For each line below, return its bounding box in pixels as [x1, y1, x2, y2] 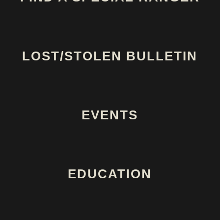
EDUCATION [68, 166, 152, 182]
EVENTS [82, 108, 138, 123]
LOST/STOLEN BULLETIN [22, 49, 197, 64]
